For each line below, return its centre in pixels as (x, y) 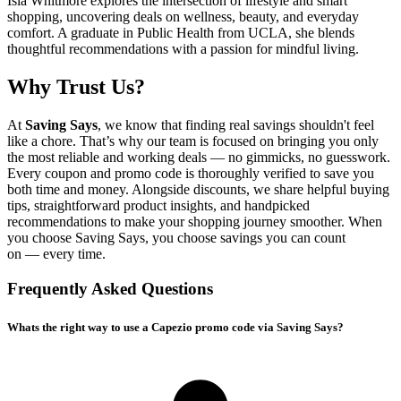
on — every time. (56, 253)
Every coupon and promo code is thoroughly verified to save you (191, 173)
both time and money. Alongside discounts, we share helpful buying (198, 189)
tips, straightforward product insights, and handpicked (158, 205)
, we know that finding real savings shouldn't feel (236, 124)
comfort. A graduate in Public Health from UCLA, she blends (181, 33)
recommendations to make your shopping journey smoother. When (195, 221)
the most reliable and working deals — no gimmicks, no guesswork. (199, 157)
